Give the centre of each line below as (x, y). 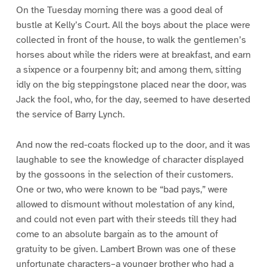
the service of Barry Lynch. (70, 115)
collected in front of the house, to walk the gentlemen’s (131, 40)
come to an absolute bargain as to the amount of (117, 235)
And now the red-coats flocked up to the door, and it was (133, 145)
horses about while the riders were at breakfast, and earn (133, 55)
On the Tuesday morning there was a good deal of (119, 10)
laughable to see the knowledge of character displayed (130, 160)
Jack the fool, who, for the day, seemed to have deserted (133, 100)
